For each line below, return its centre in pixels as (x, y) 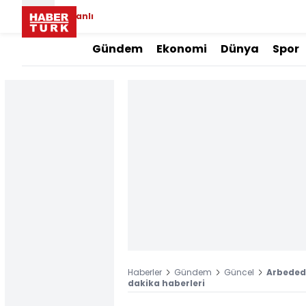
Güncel (239, 272)
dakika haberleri (166, 283)
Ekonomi (182, 49)
